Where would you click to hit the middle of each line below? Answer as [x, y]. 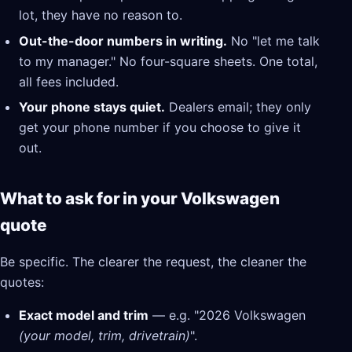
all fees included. [69, 81]
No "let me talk [273, 40]
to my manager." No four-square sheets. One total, [168, 61]
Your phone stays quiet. [92, 107]
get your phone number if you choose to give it [160, 128]
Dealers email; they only [238, 107]
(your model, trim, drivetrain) [104, 336]
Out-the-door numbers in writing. [123, 40]
